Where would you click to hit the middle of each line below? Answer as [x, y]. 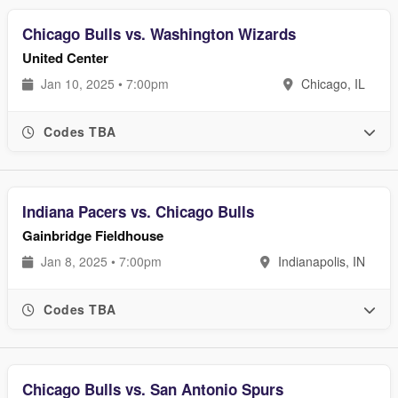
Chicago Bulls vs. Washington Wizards [159, 34]
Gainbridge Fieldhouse [93, 235]
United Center [65, 58]
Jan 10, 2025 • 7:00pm [103, 84]
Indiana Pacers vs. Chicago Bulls [138, 211]
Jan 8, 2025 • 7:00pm [99, 261]
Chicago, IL [331, 84]
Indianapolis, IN [320, 261]
